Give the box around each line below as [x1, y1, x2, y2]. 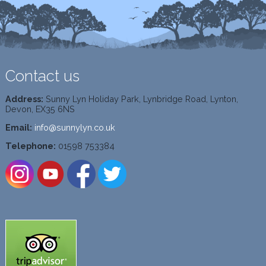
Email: [5, 122, 32, 132]
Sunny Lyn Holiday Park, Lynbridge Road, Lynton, [43, 93, 238, 104]
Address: [5, 93, 43, 104]
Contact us [5, 67, 80, 85]
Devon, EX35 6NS [5, 103, 75, 114]
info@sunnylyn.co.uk [34, 122, 115, 132]
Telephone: [5, 141, 56, 151]
